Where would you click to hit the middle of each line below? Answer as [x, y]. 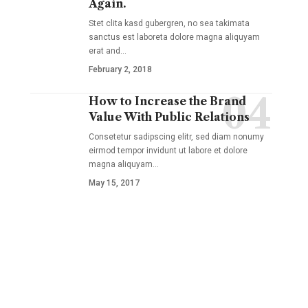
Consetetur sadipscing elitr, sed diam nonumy [176, 137]
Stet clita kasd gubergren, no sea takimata [169, 23]
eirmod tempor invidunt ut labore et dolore [168, 151]
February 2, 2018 [120, 69]
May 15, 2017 [114, 183]
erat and [104, 51]
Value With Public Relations [169, 117]
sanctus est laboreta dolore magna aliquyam [174, 37]
